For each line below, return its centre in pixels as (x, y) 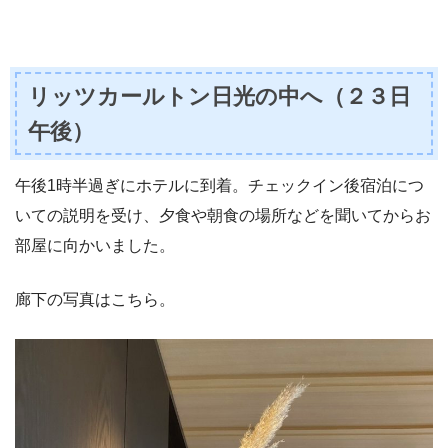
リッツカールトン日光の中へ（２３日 (220, 96)
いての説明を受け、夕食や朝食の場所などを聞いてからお (223, 215)
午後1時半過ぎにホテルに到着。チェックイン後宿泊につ (219, 185)
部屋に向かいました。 (95, 245)
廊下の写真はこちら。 (95, 299)
